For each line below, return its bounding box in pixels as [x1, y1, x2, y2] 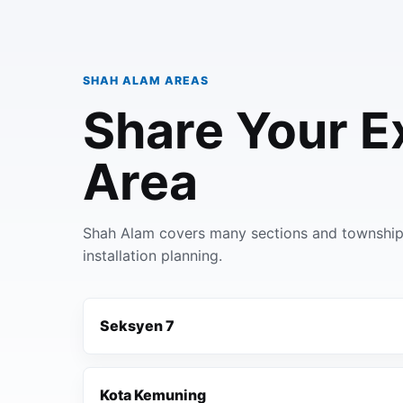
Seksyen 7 [100, 317, 175, 335]
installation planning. [83, 246, 222, 264]
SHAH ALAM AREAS [83, 74, 209, 87]
